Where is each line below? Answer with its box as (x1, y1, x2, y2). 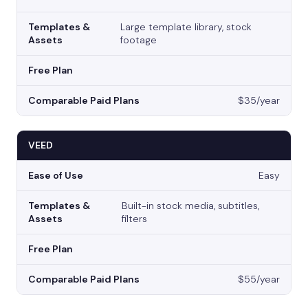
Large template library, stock (120, 21, 252, 34)
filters (122, 212, 148, 225)
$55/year (238, 273, 280, 286)
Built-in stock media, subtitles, (122, 199, 260, 212)
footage (120, 34, 157, 47)
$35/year (238, 94, 280, 107)
